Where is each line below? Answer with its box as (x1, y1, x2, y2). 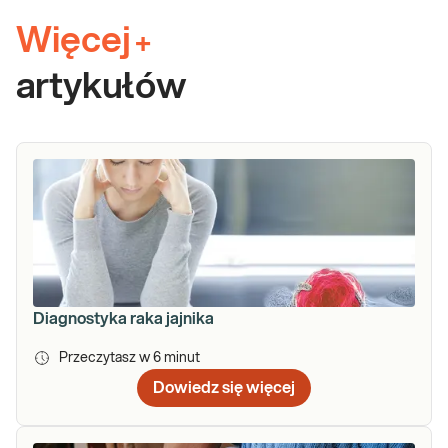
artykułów (16, 68, 186, 105)
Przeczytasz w (59, 350, 153, 365)
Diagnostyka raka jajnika (33, 310, 214, 327)
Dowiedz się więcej (153, 379, 295, 396)
